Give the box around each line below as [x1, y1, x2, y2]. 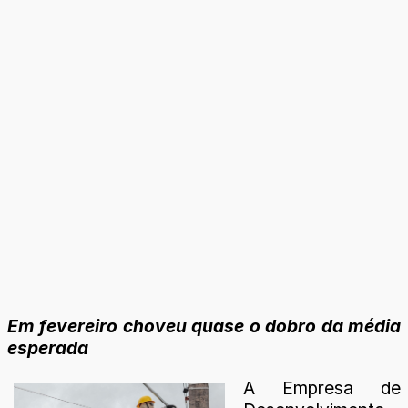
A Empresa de [243, 376, 401, 399]
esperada [7, 337, 88, 360]
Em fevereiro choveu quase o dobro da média [7, 315, 401, 338]
